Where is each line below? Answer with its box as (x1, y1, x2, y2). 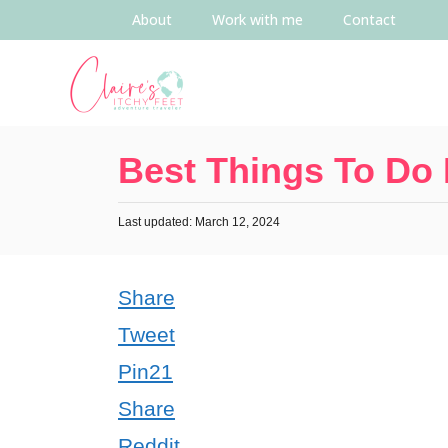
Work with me (212, 10, 303, 29)
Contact (343, 10, 396, 29)
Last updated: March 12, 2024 (118, 215, 280, 229)
